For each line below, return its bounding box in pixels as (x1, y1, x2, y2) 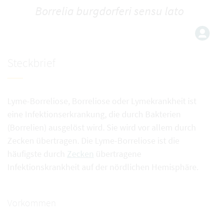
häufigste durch (7, 148, 67, 159)
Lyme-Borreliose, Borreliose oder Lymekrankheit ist (7, 95, 197, 107)
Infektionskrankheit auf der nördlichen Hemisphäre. (7, 161, 198, 173)
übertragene (94, 148, 141, 159)
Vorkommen (7, 197, 56, 209)
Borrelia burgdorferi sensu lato (35, 3, 184, 19)
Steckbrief (7, 55, 55, 70)
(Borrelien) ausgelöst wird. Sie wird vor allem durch (7, 122, 196, 133)
